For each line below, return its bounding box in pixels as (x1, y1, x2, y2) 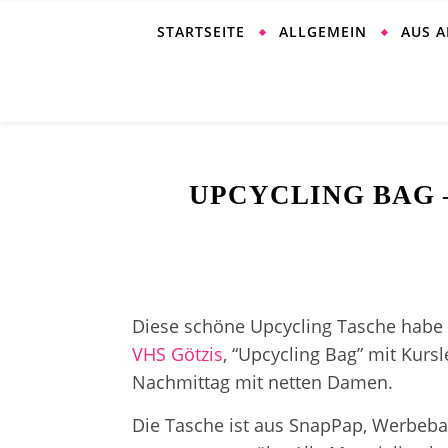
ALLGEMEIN (279, 22, 367, 41)
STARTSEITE (157, 22, 245, 41)
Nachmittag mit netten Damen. (132, 370, 393, 394)
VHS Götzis (132, 342, 223, 366)
